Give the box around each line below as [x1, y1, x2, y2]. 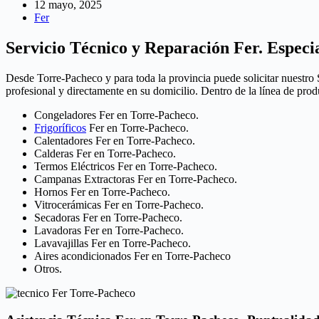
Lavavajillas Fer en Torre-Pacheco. [34, 236, 191, 249]
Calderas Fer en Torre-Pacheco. [34, 147, 176, 159]
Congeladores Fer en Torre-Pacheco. [34, 108, 199, 121]
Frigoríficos [34, 121, 86, 134]
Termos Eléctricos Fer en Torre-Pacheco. [34, 159, 217, 172]
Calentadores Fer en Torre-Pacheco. [34, 134, 195, 147]
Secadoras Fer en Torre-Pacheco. [34, 211, 182, 224]
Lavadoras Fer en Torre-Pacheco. [34, 224, 184, 236]
